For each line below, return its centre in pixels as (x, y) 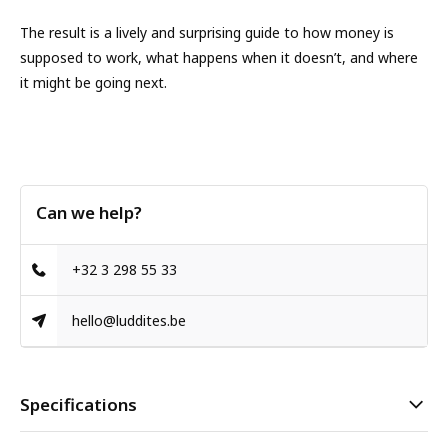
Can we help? (89, 212)
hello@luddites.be (129, 320)
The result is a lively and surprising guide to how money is (207, 32)
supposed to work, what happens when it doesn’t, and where (219, 57)
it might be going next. (93, 82)
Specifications (78, 404)
